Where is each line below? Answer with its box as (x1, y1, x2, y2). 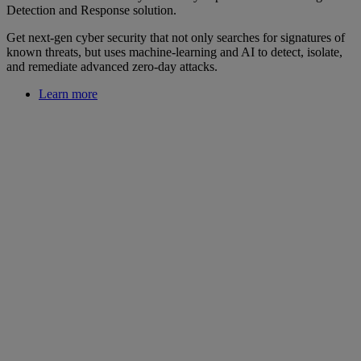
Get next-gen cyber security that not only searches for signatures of (6, 30, 345, 44)
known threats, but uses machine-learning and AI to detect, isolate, (6, 44, 342, 59)
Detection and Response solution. (6, 2, 176, 17)
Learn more (39, 86, 98, 101)
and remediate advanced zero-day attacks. (6, 59, 218, 73)
